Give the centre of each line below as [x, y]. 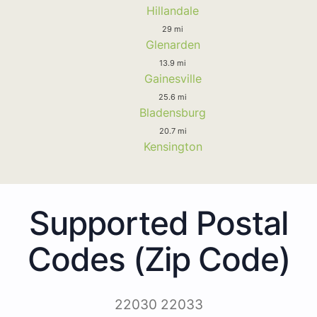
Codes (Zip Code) [158, 259]
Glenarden [173, 44]
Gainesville [173, 78]
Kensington [173, 146]
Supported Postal [158, 223]
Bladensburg [173, 112]
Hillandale [173, 10]
